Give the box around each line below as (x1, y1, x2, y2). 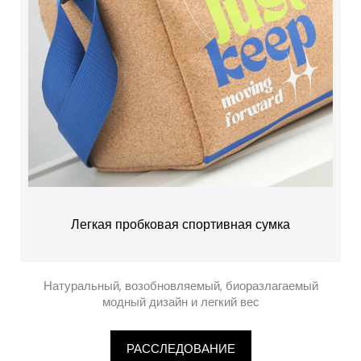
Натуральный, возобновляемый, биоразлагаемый (43, 277, 318, 294)
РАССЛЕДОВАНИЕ (126, 340, 235, 357)
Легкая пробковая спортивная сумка (71, 215, 290, 234)
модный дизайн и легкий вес (102, 293, 259, 310)
